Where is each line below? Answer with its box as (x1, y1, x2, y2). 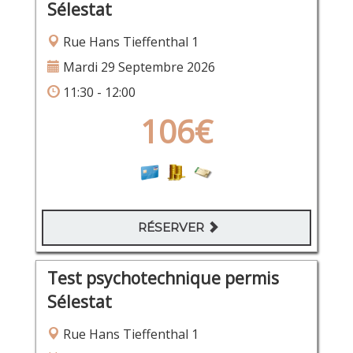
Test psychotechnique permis (46, 267, 279, 290)
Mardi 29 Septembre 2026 (59, 58, 215, 76)
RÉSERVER (138, 219, 207, 235)
